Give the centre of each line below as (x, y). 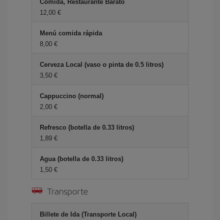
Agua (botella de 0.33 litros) (82, 159)
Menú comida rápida (71, 33)
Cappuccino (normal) (72, 96)
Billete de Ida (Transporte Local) (88, 214)
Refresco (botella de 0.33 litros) (87, 127)
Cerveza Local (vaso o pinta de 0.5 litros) (102, 65)
